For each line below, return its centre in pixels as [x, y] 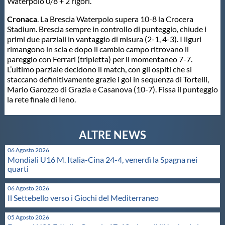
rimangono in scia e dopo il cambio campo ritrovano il [98, 49]
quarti [18, 168]
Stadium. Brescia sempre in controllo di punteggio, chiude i [106, 29]
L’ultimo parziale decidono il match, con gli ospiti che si [99, 69]
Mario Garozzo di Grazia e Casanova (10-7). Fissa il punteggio [112, 89]
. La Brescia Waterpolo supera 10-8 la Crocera [115, 19]
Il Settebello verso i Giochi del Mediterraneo [83, 198]
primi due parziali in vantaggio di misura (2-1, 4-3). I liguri [104, 39]
